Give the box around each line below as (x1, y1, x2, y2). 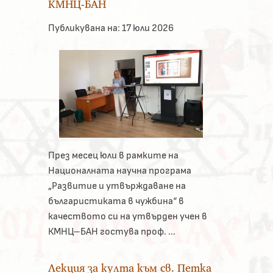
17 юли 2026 (119, 23, 174, 33)
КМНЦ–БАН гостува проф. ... (48, 227, 175, 237)
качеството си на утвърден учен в (48, 211, 207, 222)
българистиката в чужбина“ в (48, 196, 184, 207)
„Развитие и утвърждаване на (48, 181, 186, 191)
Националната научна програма (48, 166, 191, 176)
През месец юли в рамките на (48, 151, 179, 161)
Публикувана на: (48, 23, 120, 33)
